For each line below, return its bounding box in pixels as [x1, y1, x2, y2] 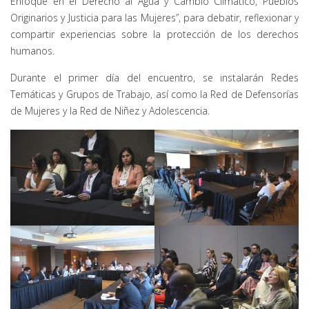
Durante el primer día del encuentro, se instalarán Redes [10, 70, 299, 84]
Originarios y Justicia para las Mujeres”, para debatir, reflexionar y [10, 10, 299, 24]
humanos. [10, 43, 54, 57]
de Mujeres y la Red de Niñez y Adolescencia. [10, 103, 210, 117]
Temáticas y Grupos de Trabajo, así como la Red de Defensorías [10, 87, 299, 101]
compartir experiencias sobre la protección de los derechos [10, 27, 299, 41]
